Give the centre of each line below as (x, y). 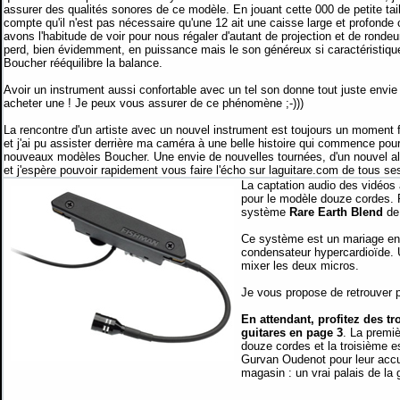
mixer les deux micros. (300, 266)
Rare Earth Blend (336, 212)
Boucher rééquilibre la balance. (83, 63)
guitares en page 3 (292, 333)
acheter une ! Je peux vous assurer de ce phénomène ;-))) (154, 103)
